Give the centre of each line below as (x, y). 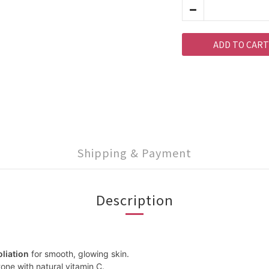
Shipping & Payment (134, 153)
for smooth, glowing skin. (80, 254)
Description (134, 199)
